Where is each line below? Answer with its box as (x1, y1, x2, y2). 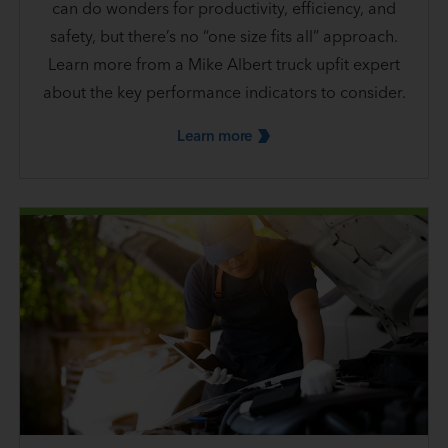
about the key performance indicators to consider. (42, 82, 406, 103)
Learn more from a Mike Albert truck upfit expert (48, 54, 400, 75)
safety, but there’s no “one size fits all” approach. (50, 26, 398, 47)
